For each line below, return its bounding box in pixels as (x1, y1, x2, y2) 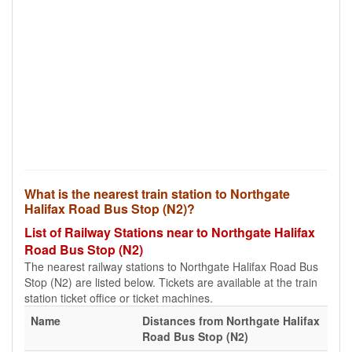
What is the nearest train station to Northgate (24, 185, 290, 203)
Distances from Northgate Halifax (142, 313, 320, 328)
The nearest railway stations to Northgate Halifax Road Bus (24, 258, 318, 274)
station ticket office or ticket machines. (24, 290, 213, 306)
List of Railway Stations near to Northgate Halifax (24, 223, 315, 241)
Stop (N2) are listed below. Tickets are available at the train (24, 274, 317, 290)
